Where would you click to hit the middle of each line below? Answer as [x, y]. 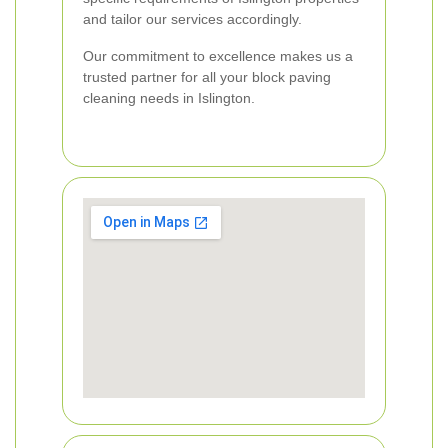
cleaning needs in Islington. [169, 98]
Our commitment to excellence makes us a [218, 56]
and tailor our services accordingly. [192, 19]
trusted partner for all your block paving [207, 77]
